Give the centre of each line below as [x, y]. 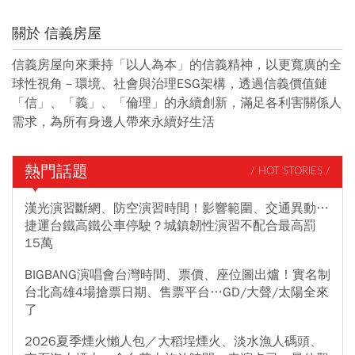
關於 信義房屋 [57, 33]
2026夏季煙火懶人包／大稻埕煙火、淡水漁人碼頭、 [174, 341]
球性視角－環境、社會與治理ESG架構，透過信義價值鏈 [170, 84]
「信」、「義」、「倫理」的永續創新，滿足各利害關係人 [177, 103]
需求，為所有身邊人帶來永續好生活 [113, 122]
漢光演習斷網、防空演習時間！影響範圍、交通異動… [177, 208]
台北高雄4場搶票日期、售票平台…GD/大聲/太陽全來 [177, 292]
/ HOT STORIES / [290, 172]
